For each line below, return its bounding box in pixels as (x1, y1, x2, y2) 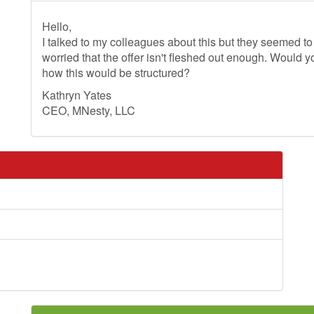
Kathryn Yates (42, 87, 111, 103)
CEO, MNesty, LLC (42, 102, 135, 118)
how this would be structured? (42, 64, 190, 81)
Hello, (42, 18, 71, 34)
